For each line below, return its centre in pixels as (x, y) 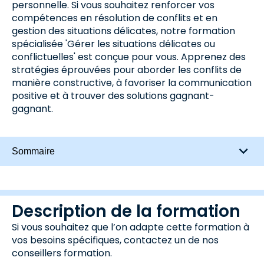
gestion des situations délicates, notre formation (123, 31)
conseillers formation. (62, 253)
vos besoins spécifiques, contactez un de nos (115, 240)
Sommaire (33, 151)
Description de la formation (126, 211)
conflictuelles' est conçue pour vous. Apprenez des (129, 57)
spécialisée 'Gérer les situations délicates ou (113, 44)
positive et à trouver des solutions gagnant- (113, 96)
